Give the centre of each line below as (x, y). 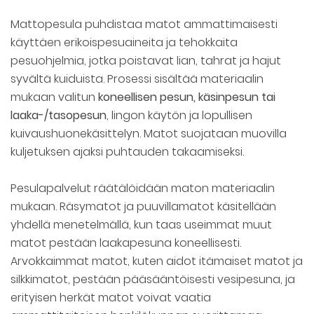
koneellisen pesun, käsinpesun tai (187, 97)
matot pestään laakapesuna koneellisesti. (126, 243)
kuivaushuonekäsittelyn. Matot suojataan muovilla (149, 134)
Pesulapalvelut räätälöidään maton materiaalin (143, 189)
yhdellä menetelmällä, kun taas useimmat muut (141, 225)
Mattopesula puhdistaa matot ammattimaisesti (144, 25)
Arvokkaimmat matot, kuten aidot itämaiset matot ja (157, 261)
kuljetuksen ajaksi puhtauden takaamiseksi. (127, 152)
